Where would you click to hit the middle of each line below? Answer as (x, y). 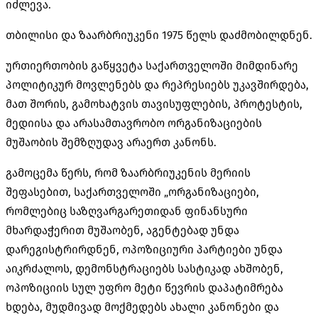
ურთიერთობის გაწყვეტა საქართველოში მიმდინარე (152, 65)
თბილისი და (42, 35)
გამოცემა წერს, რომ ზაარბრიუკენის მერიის (128, 172)
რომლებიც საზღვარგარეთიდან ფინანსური (127, 211)
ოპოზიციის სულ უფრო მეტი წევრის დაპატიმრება (144, 287)
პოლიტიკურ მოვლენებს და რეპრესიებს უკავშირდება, (157, 84)
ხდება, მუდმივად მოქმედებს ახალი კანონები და (142, 307)
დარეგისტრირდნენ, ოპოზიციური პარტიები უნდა (144, 249)
